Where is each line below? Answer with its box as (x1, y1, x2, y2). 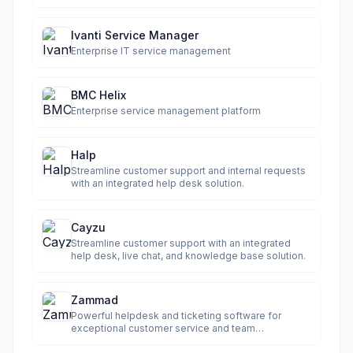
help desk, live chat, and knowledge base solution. (71, 250, 306, 262)
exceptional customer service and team (71, 322, 255, 334)
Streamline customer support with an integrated (71, 237, 291, 249)
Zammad (71, 293, 118, 307)
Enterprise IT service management (71, 45, 231, 57)
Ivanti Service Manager (71, 28, 199, 42)
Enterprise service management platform (71, 105, 261, 117)
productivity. (71, 335, 128, 347)
